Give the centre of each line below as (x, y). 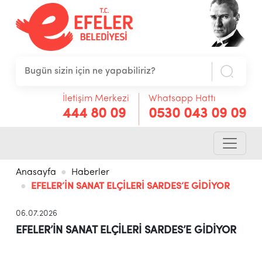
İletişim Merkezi (96, 99)
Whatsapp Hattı (182, 99)
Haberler (90, 173)
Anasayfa (36, 173)
